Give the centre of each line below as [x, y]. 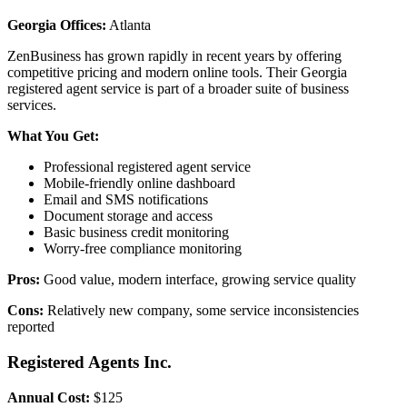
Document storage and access [128, 216]
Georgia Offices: [57, 25]
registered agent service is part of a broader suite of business [178, 89]
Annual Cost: [49, 397]
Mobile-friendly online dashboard [139, 184]
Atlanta [129, 25]
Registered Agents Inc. [89, 362]
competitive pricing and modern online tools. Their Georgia [177, 73]
